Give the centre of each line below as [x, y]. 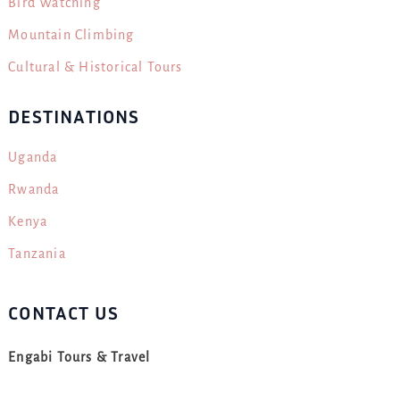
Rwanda [34, 189]
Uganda [33, 157]
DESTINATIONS [74, 116]
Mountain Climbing [71, 35]
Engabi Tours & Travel [79, 358]
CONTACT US [64, 313]
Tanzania [37, 253]
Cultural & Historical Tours [96, 67]
